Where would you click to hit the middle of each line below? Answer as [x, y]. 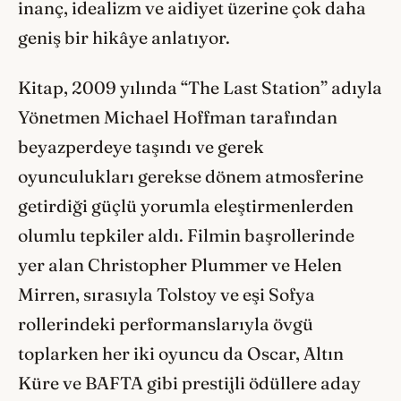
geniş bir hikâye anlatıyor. [124, 37]
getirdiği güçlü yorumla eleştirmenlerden [186, 206]
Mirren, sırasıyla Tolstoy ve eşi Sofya [166, 295]
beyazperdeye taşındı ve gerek [141, 147]
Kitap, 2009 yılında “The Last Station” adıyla [200, 88]
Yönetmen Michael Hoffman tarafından [178, 118]
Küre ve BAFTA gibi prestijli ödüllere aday [189, 384]
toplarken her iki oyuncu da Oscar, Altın [181, 354]
